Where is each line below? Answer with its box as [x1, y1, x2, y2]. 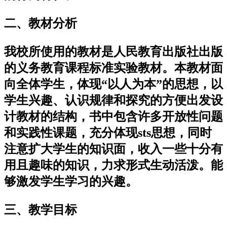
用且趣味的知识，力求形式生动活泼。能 [4, 158, 223, 172]
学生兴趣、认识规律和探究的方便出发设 [4, 93, 223, 107]
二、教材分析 [4, 16, 77, 30]
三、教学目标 [4, 203, 77, 216]
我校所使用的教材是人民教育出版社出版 [4, 45, 223, 58]
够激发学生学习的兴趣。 [4, 174, 138, 188]
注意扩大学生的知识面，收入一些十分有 [4, 142, 223, 156]
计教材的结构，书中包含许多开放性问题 [4, 109, 223, 123]
